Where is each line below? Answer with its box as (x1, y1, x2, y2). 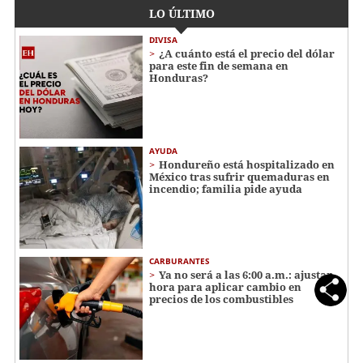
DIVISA (149, 34, 177, 46)
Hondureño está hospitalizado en (159, 156, 335, 172)
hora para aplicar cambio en (149, 280, 301, 295)
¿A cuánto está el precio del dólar (159, 46, 335, 62)
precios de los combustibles (149, 292, 293, 307)
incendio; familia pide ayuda (149, 181, 302, 196)
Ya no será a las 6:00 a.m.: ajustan (159, 267, 334, 283)
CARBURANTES (149, 255, 210, 267)
